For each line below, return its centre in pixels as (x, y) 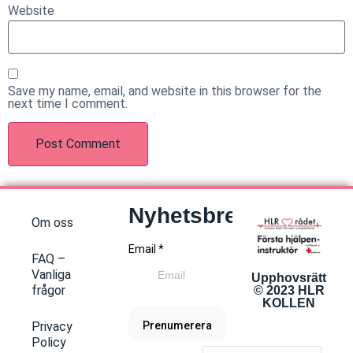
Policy (49, 342)
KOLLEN (289, 303)
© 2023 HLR (289, 290)
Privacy (52, 326)
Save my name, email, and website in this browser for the (165, 91)
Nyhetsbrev (189, 215)
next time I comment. (68, 104)
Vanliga (51, 274)
